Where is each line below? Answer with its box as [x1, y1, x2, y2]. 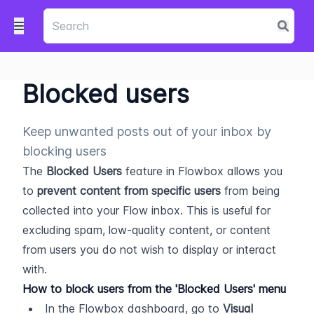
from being [221, 184, 280, 198]
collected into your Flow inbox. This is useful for [22, 203, 271, 217]
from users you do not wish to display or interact [22, 243, 276, 257]
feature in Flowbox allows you [122, 164, 282, 178]
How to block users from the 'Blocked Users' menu [22, 282, 286, 296]
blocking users [22, 144, 107, 158]
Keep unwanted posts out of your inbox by [22, 124, 271, 139]
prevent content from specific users [37, 184, 221, 198]
